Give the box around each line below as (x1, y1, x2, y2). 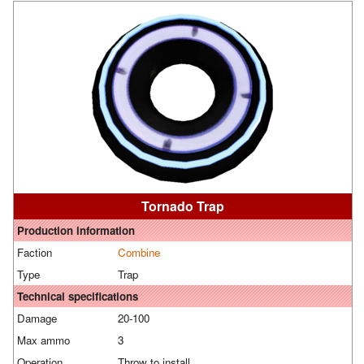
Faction (17, 245, 52, 261)
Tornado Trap (141, 197, 224, 216)
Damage (17, 310, 57, 327)
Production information (17, 223, 135, 239)
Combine (118, 245, 160, 261)
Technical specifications (17, 288, 138, 305)
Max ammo (17, 332, 70, 349)
